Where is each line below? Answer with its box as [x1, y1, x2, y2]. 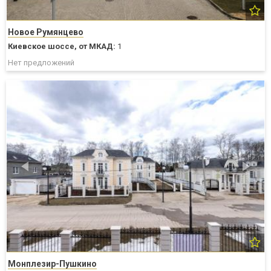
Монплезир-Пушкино [8, 259, 97, 269]
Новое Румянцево [8, 27, 83, 37]
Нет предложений [8, 57, 74, 67]
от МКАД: [79, 41, 116, 51]
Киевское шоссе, [8, 41, 77, 51]
